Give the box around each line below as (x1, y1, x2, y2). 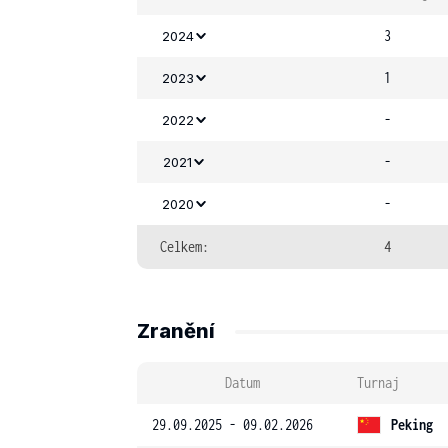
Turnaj (357, 374, 399, 391)
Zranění (137, 319, 215, 343)
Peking (391, 416, 433, 433)
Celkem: (160, 238, 209, 255)
